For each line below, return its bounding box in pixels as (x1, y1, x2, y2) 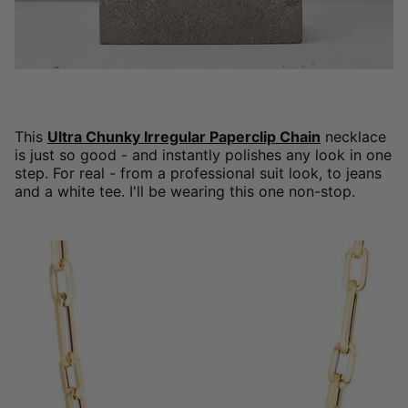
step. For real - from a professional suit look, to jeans (15, 163, 382, 182)
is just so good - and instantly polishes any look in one (15, 145, 392, 164)
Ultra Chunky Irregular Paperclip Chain (47, 127, 321, 146)
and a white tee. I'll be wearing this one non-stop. (15, 181, 355, 200)
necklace (321, 127, 386, 146)
